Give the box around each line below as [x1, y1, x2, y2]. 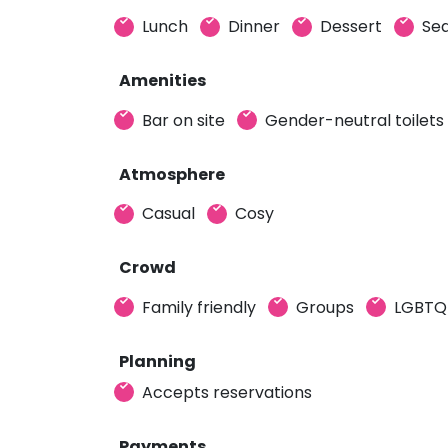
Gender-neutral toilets [265, 108, 444, 132]
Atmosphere [119, 162, 225, 186]
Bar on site [142, 108, 225, 132]
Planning [119, 349, 196, 373]
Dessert [320, 15, 382, 38]
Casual [142, 202, 195, 225]
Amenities [119, 69, 206, 92]
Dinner [228, 15, 280, 38]
